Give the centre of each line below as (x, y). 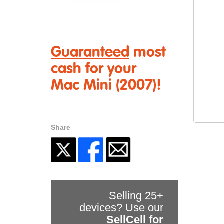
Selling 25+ (136, 195)
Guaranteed (90, 53)
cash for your (94, 69)
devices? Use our (121, 207)
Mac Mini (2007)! (106, 86)
